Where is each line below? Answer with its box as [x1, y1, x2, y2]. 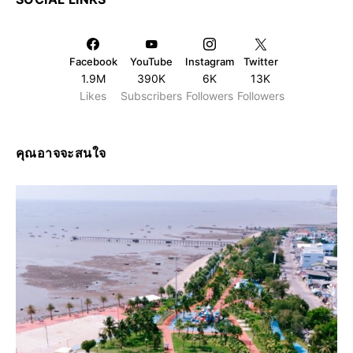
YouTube [129, 54, 173, 68]
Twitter [243, 54, 278, 68]
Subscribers [120, 88, 182, 102]
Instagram [184, 54, 234, 68]
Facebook [69, 54, 117, 68]
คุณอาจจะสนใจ [16, 144, 106, 161]
